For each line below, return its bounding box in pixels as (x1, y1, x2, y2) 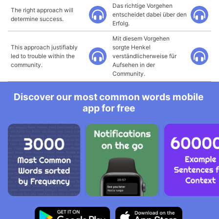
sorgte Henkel (112, 44, 151, 51)
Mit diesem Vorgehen (112, 35, 170, 42)
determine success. (11, 15, 64, 22)
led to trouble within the (11, 52, 75, 60)
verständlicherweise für (112, 52, 176, 60)
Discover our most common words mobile (14, 91, 203, 103)
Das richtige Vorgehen (112, 2, 173, 9)
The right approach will (11, 6, 73, 14)
